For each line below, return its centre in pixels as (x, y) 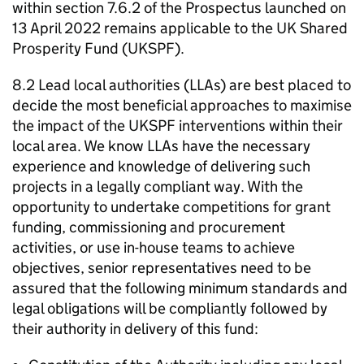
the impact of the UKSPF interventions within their (178, 126)
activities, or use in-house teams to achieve (154, 247)
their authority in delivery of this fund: (135, 329)
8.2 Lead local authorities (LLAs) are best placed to (182, 85)
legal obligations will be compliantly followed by (170, 308)
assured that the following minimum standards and (180, 288)
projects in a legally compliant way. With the (158, 186)
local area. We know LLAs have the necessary (161, 146)
